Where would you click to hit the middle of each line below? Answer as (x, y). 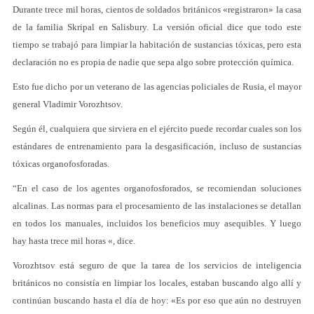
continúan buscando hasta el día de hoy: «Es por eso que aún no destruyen (157, 300)
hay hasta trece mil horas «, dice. (74, 241)
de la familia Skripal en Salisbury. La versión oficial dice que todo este (157, 27)
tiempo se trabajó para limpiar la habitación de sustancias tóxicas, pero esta (157, 45)
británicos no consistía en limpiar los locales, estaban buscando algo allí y (157, 283)
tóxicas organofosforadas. (61, 164)
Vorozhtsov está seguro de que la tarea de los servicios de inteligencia (157, 265)
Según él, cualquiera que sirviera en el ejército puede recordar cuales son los (157, 129)
